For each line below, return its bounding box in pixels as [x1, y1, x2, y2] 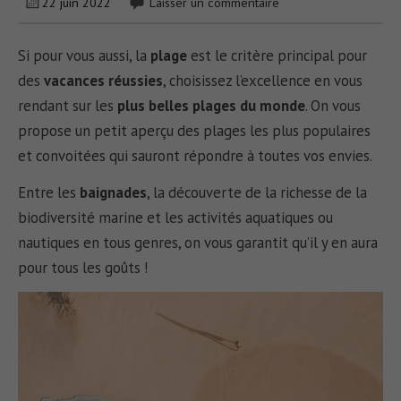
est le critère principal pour [187, 46, 368, 66]
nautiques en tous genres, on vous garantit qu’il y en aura [18, 233, 379, 252]
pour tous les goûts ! [18, 258, 149, 277]
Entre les [18, 183, 81, 202]
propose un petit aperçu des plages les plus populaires [18, 121, 371, 141]
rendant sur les [18, 96, 115, 116]
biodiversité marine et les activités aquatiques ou [18, 208, 334, 227]
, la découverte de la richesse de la [147, 183, 368, 202]
